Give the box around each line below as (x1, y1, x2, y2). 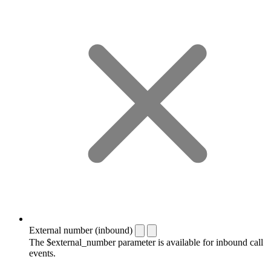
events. (29, 247, 56, 258)
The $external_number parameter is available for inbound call (29, 237, 263, 247)
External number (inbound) (29, 224, 132, 235)
